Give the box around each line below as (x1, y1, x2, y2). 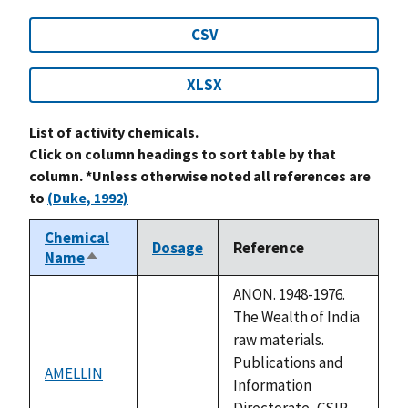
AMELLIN (45, 362, 103, 383)
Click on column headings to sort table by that (29, 144, 336, 163)
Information (233, 374, 311, 395)
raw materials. (233, 329, 324, 350)
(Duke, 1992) (47, 188, 128, 207)
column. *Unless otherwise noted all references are (29, 166, 371, 185)
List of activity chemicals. (29, 122, 199, 141)
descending (85, 268, 166, 289)
